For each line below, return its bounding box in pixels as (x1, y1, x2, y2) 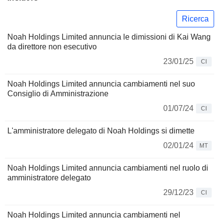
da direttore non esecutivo (7, 43, 97, 51)
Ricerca (182, 14, 209, 23)
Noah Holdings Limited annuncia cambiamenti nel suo (7, 80, 195, 88)
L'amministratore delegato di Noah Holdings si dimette (7, 127, 195, 135)
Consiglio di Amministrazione (7, 89, 109, 98)
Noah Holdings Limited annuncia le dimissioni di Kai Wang (7, 33, 211, 42)
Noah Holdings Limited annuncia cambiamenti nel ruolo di (7, 164, 208, 173)
